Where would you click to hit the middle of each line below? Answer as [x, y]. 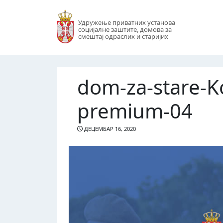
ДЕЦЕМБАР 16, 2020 [109, 129]
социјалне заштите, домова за [125, 30]
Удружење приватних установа [126, 23]
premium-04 [135, 111]
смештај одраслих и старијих [123, 37]
